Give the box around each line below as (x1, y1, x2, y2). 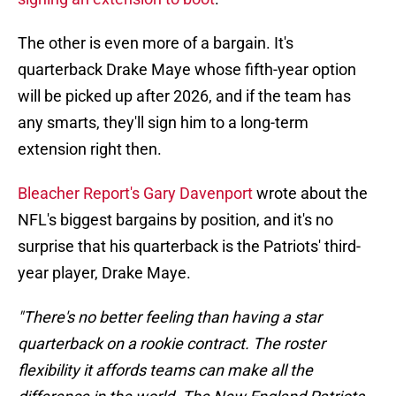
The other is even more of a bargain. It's (18, 34, 293, 53)
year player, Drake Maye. (18, 263, 191, 283)
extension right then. (18, 140, 162, 159)
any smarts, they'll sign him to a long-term (18, 113, 308, 133)
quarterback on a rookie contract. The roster (18, 334, 325, 354)
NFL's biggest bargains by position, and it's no (18, 210, 333, 230)
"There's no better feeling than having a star (18, 308, 322, 327)
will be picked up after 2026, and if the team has (18, 87, 351, 106)
